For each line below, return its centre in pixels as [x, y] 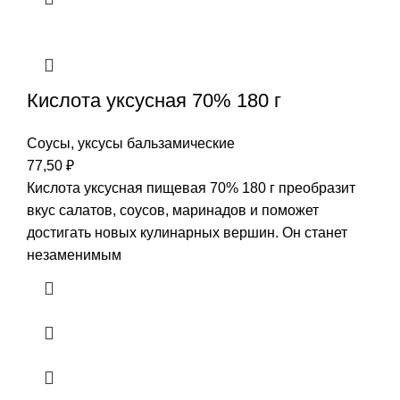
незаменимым [74, 254]
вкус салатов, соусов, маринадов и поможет [173, 210]
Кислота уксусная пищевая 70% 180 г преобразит [191, 187]
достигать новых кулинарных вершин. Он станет [187, 232]
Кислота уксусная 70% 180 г [154, 100]
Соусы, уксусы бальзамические [131, 143]
